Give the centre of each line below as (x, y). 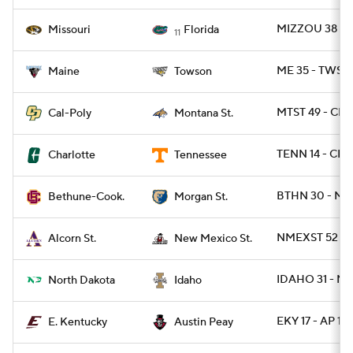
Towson (193, 72)
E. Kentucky (78, 322)
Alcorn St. (72, 239)
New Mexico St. (213, 239)
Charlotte (72, 155)
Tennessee (201, 155)
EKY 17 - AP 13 (312, 321)
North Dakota (82, 281)
